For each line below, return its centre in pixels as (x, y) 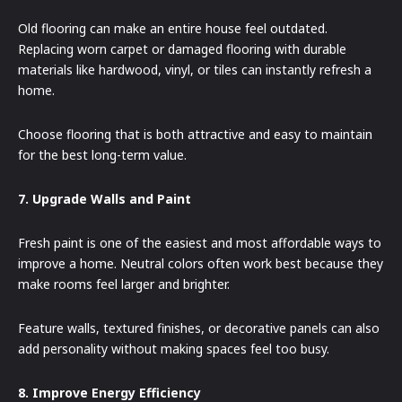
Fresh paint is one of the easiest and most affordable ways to (200, 242)
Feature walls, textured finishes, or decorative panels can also (199, 328)
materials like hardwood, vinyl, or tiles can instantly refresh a (195, 69)
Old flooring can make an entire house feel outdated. (173, 28)
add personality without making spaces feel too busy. (174, 348)
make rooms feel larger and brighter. (124, 284)
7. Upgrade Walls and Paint (105, 198)
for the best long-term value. (102, 154)
